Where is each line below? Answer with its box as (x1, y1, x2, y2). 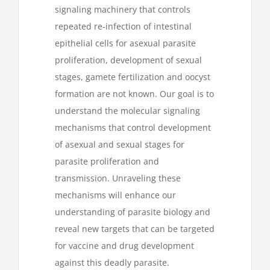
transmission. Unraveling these (55, 172, 181, 184)
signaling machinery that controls (55, 4, 190, 16)
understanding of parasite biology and (55, 206, 210, 218)
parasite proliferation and (55, 155, 159, 168)
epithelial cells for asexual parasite (55, 37, 196, 49)
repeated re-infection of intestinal (55, 20, 192, 33)
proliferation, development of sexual (55, 54, 202, 66)
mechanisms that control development (55, 122, 211, 134)
